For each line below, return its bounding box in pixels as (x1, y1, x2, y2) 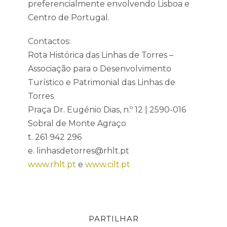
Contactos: (28, 36, 70, 46)
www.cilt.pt (85, 160, 130, 169)
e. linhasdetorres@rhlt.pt (28, 146, 129, 156)
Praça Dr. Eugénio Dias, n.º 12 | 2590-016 (28, 105, 186, 115)
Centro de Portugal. (28, 13, 109, 22)
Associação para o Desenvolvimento (28, 64, 171, 73)
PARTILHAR (88, 214, 139, 223)
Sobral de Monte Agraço (28, 119, 126, 128)
